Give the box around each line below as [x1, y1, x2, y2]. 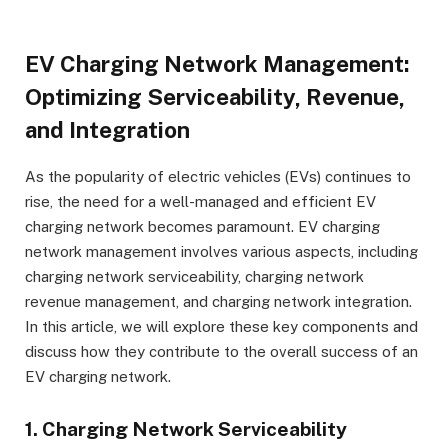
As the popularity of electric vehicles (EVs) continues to [25, 167, 411, 185]
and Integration [25, 116, 190, 143]
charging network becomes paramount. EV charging [25, 217, 380, 235]
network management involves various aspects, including [25, 242, 418, 260]
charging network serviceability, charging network [25, 267, 364, 285]
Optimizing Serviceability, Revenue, [25, 83, 405, 110]
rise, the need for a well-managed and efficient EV [25, 192, 376, 210]
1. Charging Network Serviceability [25, 417, 347, 440]
